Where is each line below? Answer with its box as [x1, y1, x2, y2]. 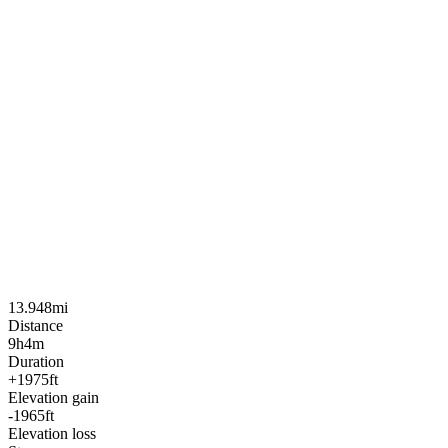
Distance [8, 316, 63, 334]
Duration [8, 352, 64, 370]
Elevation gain [8, 388, 99, 406]
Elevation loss [8, 424, 96, 442]
